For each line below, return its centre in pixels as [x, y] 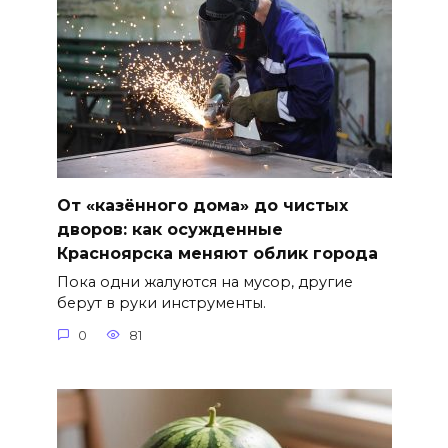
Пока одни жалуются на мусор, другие [204, 282]
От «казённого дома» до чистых [202, 206]
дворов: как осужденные [169, 230]
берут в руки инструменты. [161, 303]
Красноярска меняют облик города [217, 254]
